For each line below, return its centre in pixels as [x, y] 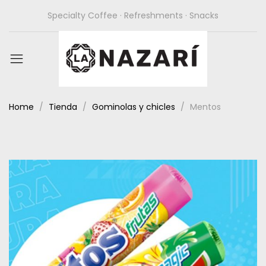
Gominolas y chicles [134, 107]
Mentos [205, 107]
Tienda [63, 107]
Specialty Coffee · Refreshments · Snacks [133, 15]
